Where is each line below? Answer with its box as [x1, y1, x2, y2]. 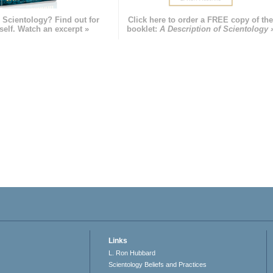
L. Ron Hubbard [108, 249, 156, 257]
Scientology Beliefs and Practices [108, 261, 207, 269]
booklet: [126, 24, 160, 34]
